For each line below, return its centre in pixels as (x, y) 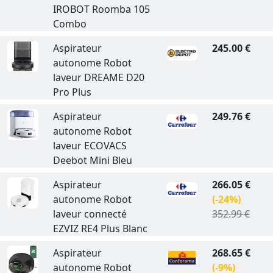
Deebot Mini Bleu (92, 160)
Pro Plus (72, 92)
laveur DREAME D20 (98, 77)
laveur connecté (90, 214)
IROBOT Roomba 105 (101, 9)
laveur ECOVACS (90, 146)
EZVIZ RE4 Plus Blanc (100, 229)
